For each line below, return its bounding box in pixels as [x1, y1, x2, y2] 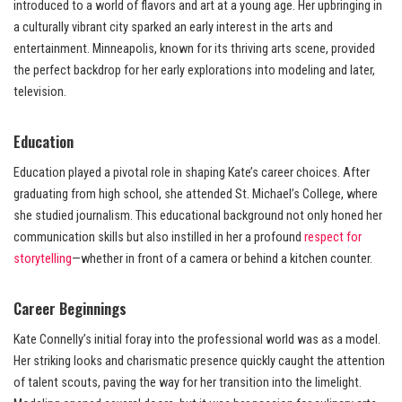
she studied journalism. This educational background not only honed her [13, 208, 382, 224]
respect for [301, 230, 362, 246]
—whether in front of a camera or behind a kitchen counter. [72, 251, 372, 267]
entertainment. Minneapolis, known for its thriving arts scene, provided [13, 41, 375, 57]
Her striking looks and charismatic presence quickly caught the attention [13, 354, 385, 370]
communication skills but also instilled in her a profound [13, 230, 301, 246]
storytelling [13, 251, 72, 267]
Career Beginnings [13, 297, 127, 320]
